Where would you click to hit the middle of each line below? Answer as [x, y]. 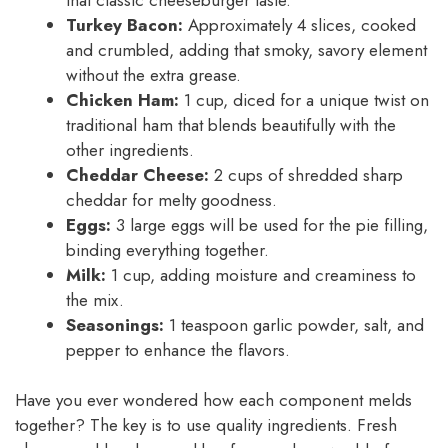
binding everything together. [167, 249]
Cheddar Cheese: [137, 174]
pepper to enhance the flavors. [178, 349]
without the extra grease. [153, 74]
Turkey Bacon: [124, 24]
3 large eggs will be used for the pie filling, [269, 224]
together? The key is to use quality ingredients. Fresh [206, 425]
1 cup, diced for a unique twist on [304, 99]
